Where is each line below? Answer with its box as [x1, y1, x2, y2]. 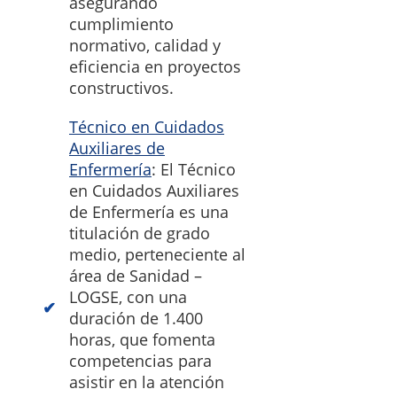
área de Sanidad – [69, 265, 202, 287]
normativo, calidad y [69, 35, 221, 57]
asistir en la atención [69, 371, 224, 393]
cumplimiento [69, 13, 174, 35]
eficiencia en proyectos [69, 56, 241, 78]
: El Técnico [152, 159, 236, 181]
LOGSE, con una [69, 286, 187, 308]
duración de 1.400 [69, 307, 203, 330]
